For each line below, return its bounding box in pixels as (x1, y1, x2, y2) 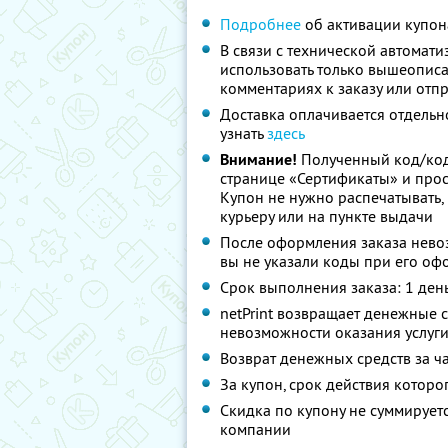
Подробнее (220, 14, 301, 34)
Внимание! (220, 149, 297, 170)
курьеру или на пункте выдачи (220, 206, 433, 226)
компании (220, 419, 291, 439)
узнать (220, 123, 267, 143)
